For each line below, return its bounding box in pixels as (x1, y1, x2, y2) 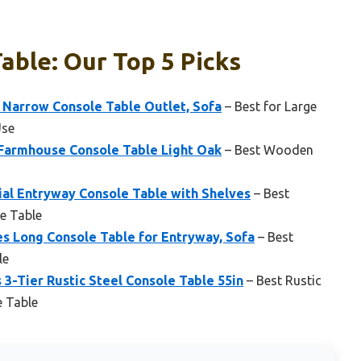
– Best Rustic (243, 273, 322, 288)
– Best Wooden (222, 143, 313, 158)
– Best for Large (222, 99, 317, 114)
